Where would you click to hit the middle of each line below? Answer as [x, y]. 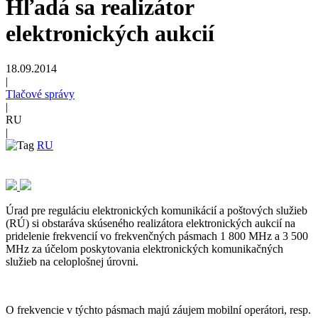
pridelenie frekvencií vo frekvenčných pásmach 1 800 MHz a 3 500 [157, 236]
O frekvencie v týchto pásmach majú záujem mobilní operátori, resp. [158, 309]
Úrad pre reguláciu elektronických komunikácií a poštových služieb [157, 210]
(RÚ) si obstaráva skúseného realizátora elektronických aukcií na [150, 223]
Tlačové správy [40, 94]
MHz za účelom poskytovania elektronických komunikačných [144, 248]
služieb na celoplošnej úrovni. [72, 261]
